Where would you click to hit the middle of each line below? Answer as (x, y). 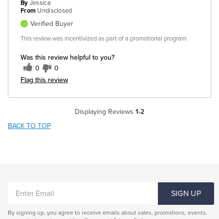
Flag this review (44, 80)
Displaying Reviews (105, 112)
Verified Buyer (52, 24)
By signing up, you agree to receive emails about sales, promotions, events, (108, 213)
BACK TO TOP (29, 126)
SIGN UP (186, 193)
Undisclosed (55, 11)
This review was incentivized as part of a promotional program (103, 39)
